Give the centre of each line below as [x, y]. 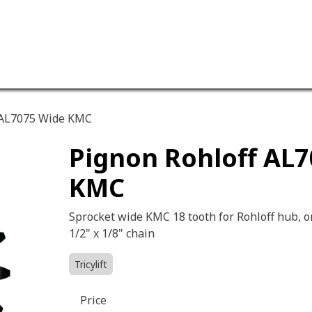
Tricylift [91, 264]
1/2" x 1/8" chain [114, 233]
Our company [92, 72]
